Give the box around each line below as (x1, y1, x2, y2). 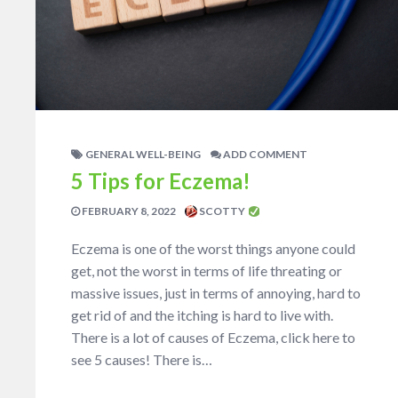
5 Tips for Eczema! (71, 168, 251, 195)
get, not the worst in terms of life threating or (71, 262, 342, 280)
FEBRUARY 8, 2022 (80, 204, 176, 219)
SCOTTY (197, 204, 247, 219)
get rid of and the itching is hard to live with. (71, 306, 333, 324)
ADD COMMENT (221, 147, 307, 162)
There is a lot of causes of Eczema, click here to (71, 329, 355, 346)
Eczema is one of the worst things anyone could (71, 240, 355, 258)
